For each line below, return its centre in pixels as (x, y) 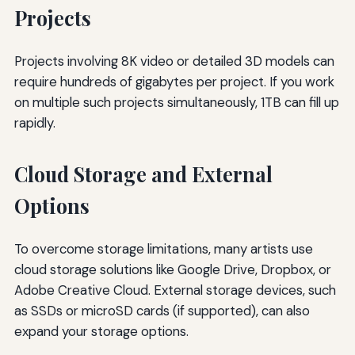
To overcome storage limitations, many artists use (163, 249)
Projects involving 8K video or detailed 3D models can (174, 61)
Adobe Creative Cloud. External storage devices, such (175, 290)
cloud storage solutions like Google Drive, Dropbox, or (172, 270)
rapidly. (34, 123)
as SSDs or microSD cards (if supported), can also (162, 311)
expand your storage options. (101, 332)
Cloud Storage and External (143, 174)
